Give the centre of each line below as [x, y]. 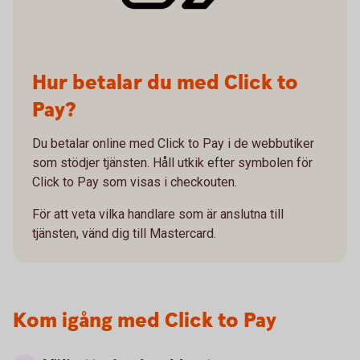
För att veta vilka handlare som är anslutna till [158, 214]
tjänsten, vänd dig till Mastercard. [124, 233]
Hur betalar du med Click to [165, 83]
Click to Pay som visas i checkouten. [135, 182]
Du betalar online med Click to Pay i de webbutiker [173, 143]
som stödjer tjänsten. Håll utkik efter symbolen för [172, 163]
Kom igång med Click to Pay [145, 321]
